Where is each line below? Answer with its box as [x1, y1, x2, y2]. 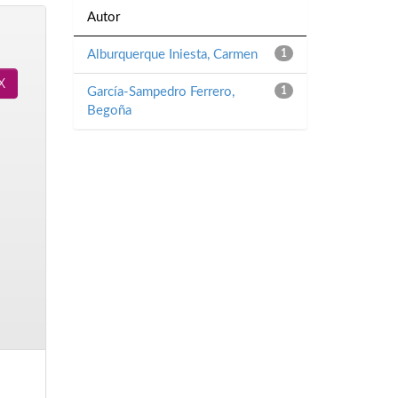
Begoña [87, 104, 132, 118]
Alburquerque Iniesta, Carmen [87, 48, 259, 62]
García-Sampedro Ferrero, [87, 85, 235, 99]
